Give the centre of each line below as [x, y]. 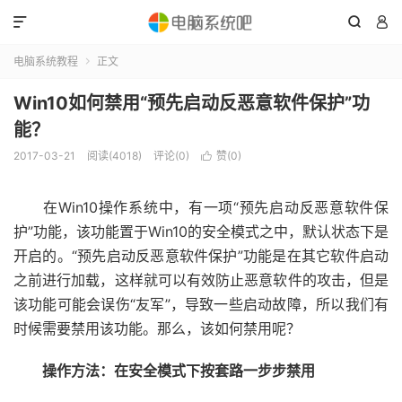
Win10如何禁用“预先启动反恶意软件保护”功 [192, 103]
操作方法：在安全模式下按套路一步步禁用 [164, 371]
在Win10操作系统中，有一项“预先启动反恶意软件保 [201, 207]
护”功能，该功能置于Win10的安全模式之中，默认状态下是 [201, 232]
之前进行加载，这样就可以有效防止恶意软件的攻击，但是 [201, 280]
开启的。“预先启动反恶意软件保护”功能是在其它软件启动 [201, 256]
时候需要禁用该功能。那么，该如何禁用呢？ [157, 328]
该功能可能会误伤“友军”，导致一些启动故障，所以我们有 [201, 304]
